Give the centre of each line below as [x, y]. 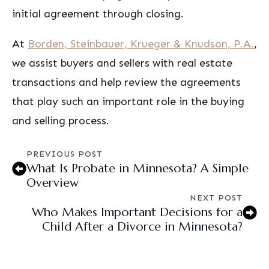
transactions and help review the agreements [126, 82]
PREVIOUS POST [65, 154]
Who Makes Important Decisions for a [137, 212]
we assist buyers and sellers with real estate [122, 63]
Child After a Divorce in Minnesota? [142, 227]
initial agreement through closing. [98, 14]
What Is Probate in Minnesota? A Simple [138, 168]
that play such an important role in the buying [128, 101]
